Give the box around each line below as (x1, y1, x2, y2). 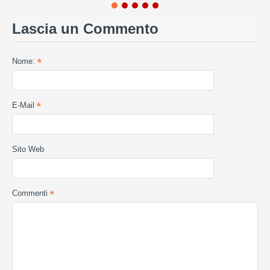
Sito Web (12, 144, 44, 154)
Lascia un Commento (12, 20, 159, 37)
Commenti (12, 188, 48, 198)
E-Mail (12, 100, 34, 110)
